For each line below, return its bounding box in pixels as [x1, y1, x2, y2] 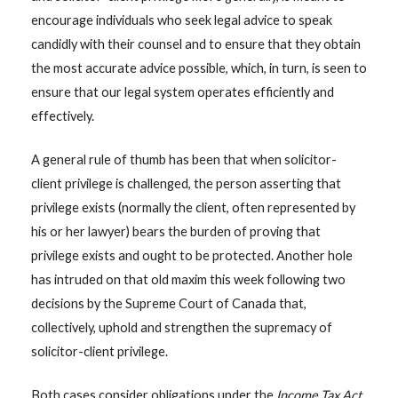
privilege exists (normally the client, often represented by [30, 199, 355, 215]
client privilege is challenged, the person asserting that [30, 175, 341, 191]
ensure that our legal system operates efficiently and [30, 84, 334, 100]
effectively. [30, 108, 94, 124]
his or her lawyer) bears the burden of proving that [30, 223, 321, 239]
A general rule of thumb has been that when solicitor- [30, 151, 337, 167]
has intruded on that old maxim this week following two [30, 271, 346, 287]
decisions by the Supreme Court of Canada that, [30, 295, 306, 311]
